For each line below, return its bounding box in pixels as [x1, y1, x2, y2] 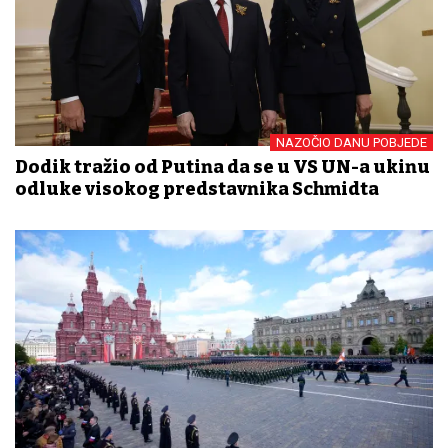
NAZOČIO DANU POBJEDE [276, 135, 427, 151]
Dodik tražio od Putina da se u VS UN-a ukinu [15, 156, 430, 179]
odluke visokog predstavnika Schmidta [15, 178, 379, 201]
